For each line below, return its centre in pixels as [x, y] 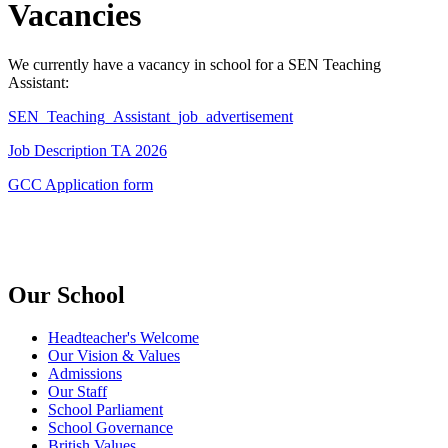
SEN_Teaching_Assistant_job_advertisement [150, 116]
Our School [66, 294]
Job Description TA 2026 [87, 150]
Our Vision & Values [114, 355]
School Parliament [105, 409]
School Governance [110, 427]
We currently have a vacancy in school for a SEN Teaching [194, 64]
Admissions [85, 373]
